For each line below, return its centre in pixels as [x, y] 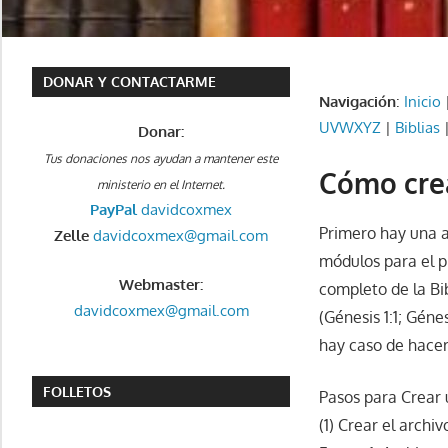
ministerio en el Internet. [161, 185]
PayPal [114, 210]
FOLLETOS [77, 392]
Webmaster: [161, 284]
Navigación [358, 102]
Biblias [418, 128]
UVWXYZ [350, 128]
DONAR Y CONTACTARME [130, 82]
